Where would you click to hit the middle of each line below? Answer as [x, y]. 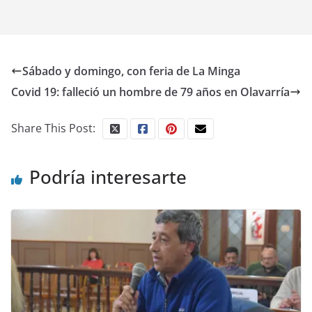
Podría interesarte [108, 177]
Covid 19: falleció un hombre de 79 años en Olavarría [150, 92]
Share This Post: [53, 128]
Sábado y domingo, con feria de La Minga [131, 71]
